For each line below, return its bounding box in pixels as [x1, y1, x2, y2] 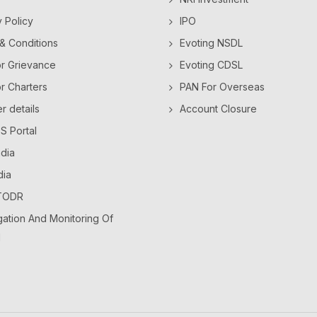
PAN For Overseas [180, 81, 265, 93]
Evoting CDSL [180, 59, 243, 71]
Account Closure [180, 103, 257, 115]
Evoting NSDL [180, 37, 243, 49]
